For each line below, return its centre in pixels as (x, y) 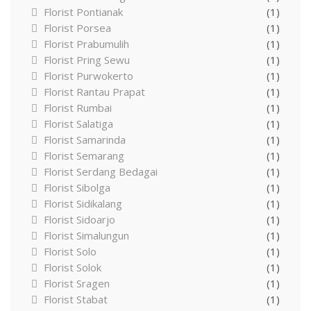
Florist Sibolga (77, 187)
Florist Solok (73, 267)
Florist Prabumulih (86, 43)
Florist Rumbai (78, 107)
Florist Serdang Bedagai (101, 171)
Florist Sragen (77, 283)
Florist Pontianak (83, 11)
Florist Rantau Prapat (94, 91)
